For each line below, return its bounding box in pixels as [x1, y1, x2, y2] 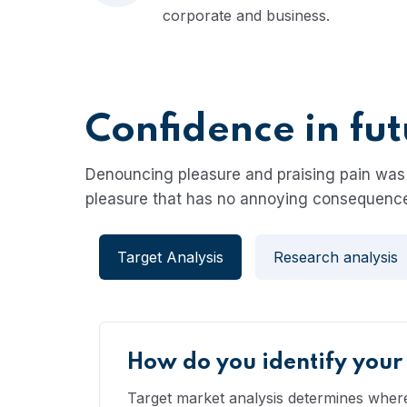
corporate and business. [163, 6, 330, 25]
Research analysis [273, 248, 398, 266]
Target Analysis [117, 248, 223, 266]
